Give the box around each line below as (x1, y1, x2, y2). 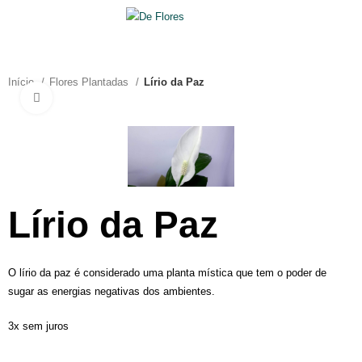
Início (8, 76, 38, 88)
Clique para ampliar (53, 92, 143, 103)
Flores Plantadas (49, 76, 133, 88)
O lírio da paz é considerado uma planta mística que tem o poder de (8, 266, 327, 279)
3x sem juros (8, 319, 69, 332)
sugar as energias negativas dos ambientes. (8, 284, 216, 297)
